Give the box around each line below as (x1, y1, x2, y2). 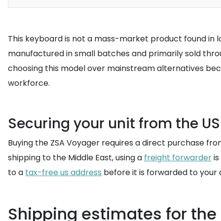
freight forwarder (144, 152, 212, 163)
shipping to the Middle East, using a (8, 152, 144, 163)
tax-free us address (25, 167, 102, 178)
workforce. (8, 77, 50, 89)
